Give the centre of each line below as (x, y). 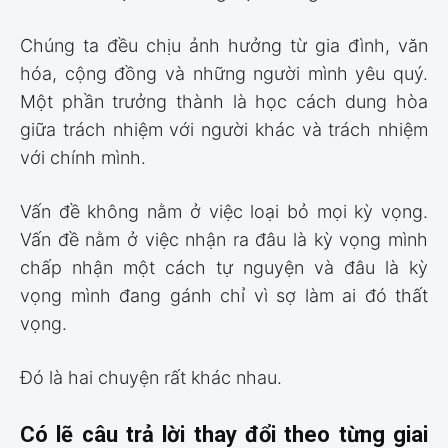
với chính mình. (83, 157)
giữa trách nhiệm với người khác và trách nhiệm (224, 129)
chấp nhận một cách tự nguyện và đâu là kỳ (224, 267)
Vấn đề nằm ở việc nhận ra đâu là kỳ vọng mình (224, 239)
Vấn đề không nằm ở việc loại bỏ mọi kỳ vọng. (224, 211)
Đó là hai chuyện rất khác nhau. (151, 377)
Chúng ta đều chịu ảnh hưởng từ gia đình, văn (224, 45)
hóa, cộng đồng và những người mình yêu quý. (224, 73)
